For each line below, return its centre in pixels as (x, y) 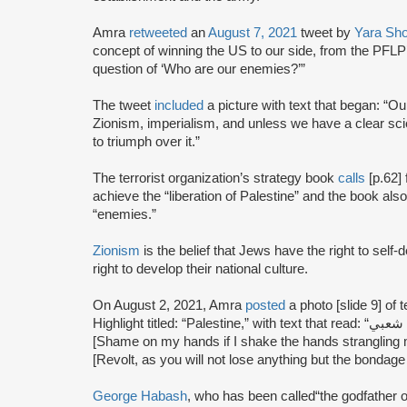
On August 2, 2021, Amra (169, 305)
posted (265, 305)
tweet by (326, 32)
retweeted (158, 32)
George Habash (140, 396)
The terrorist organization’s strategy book (215, 178)
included (179, 105)
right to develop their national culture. (200, 268)
